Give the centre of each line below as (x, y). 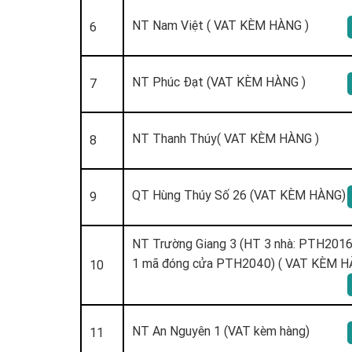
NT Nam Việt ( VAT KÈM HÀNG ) (220, 25)
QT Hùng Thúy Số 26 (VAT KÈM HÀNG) (239, 194)
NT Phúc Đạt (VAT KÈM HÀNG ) (219, 81)
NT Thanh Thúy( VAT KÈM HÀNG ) (225, 138)
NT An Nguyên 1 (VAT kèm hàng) (221, 330)
